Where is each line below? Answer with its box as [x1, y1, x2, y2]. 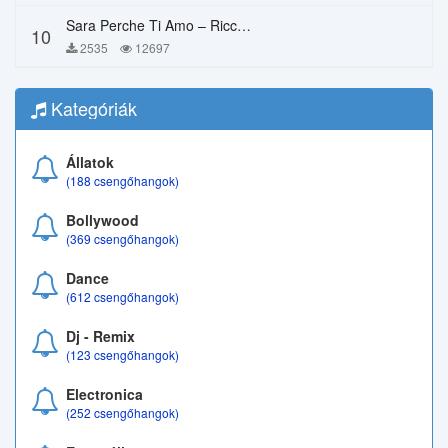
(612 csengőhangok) [66, 288, 179, 305]
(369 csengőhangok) [66, 230, 179, 247]
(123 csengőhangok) [66, 346, 179, 363]
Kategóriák [46, 95, 137, 121]
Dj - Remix [66, 326, 135, 346]
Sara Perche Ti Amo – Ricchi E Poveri [237, 15, 251, 35]
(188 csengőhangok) [66, 172, 179, 189]
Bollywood [66, 210, 139, 230]
